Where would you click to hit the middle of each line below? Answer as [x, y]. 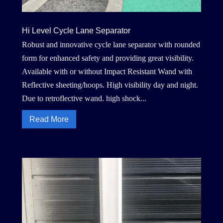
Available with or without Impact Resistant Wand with [107, 72]
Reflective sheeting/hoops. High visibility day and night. [110, 85]
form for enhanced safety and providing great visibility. [108, 58]
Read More [49, 119]
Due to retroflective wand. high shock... [84, 99]
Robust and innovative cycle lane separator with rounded [111, 45]
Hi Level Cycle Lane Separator [76, 31]
